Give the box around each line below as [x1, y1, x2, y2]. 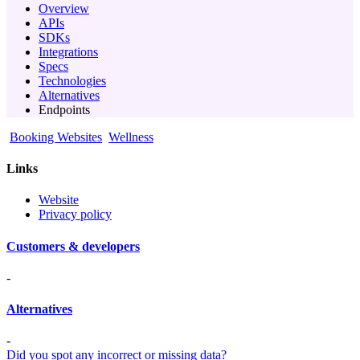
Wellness [108, 129, 153, 144]
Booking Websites [10, 129, 102, 144]
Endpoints [39, 102, 90, 117]
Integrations [39, 44, 98, 59]
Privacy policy [39, 207, 112, 222]
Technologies [39, 73, 106, 88]
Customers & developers [6, 239, 140, 253]
